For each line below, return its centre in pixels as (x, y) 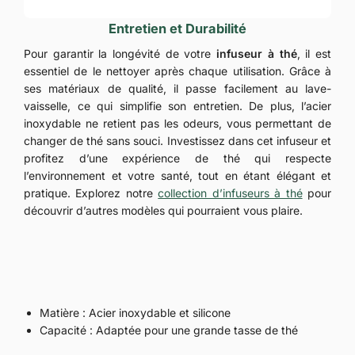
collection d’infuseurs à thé (230, 193)
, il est (314, 53)
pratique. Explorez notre (91, 193)
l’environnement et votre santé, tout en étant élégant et (177, 175)
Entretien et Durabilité (177, 28)
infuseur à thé (257, 53)
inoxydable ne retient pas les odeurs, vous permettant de (177, 123)
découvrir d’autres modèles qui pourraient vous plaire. (163, 210)
